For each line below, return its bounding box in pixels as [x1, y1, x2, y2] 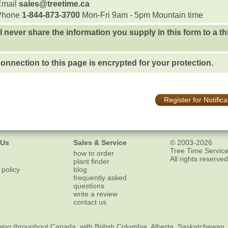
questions [73, 181, 104, 190]
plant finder [73, 157, 109, 165]
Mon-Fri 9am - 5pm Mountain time [79, 10, 203, 19]
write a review [73, 189, 118, 198]
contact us [73, 197, 106, 206]
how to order [73, 149, 114, 157]
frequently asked [73, 173, 127, 182]
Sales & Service [73, 138, 127, 147]
